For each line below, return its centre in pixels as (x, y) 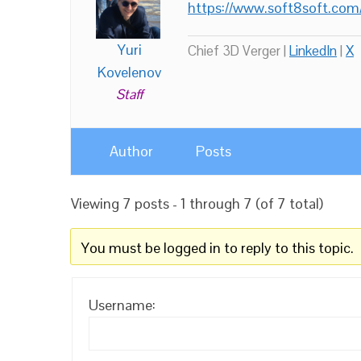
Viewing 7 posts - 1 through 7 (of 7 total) (197, 203)
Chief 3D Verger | (239, 51)
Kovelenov (129, 72)
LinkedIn (313, 51)
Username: (122, 305)
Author (131, 151)
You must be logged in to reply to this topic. (217, 248)
